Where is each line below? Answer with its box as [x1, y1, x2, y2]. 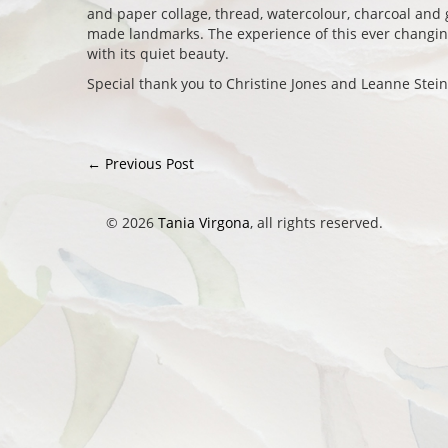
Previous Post [101, 154, 194, 173]
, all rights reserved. [250, 213, 383, 232]
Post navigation [87, 167, 280, 200]
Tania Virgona [158, 213, 250, 232]
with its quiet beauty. [87, 44, 229, 63]
